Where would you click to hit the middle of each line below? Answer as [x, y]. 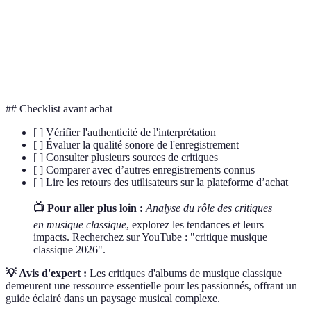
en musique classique [80, 225]
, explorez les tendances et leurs [195, 225]
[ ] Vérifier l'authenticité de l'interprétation [125, 133]
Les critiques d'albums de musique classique [184, 274]
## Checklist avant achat [59, 109]
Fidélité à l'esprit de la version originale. [179, 24]
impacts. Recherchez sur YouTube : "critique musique [150, 237]
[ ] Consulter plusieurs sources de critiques [126, 158]
